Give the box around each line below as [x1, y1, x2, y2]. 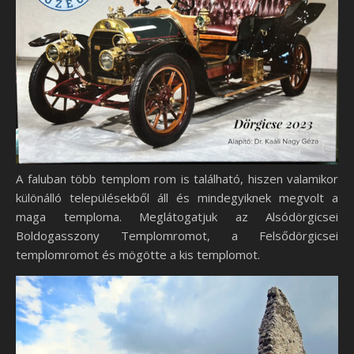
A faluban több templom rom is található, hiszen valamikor [16, 170, 338, 186]
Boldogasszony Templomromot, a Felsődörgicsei [16, 227, 338, 243]
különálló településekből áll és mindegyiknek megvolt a [16, 189, 338, 205]
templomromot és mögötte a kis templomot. [16, 246, 260, 262]
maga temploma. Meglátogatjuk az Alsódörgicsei [16, 208, 338, 224]
